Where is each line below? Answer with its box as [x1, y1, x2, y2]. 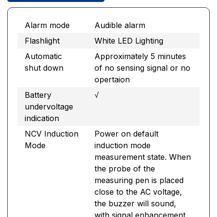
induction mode [94, 140, 151, 150]
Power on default [94, 129, 158, 139]
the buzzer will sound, [94, 199, 176, 208]
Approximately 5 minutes [94, 51, 186, 61]
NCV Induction [25, 129, 78, 139]
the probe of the [94, 164, 155, 173]
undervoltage [25, 102, 73, 111]
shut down [25, 63, 63, 73]
